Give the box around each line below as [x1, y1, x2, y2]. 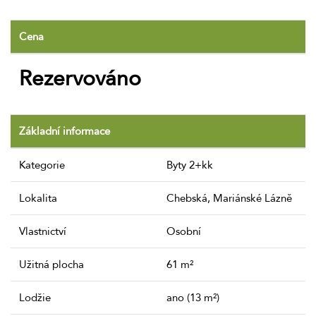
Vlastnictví [19, 224, 66, 239]
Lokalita [19, 191, 57, 206]
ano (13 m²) [166, 291, 219, 305]
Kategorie [19, 158, 65, 173]
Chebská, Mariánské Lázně [166, 191, 292, 206]
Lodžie [19, 291, 51, 305]
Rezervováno [19, 64, 141, 94]
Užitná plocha [19, 257, 84, 272]
